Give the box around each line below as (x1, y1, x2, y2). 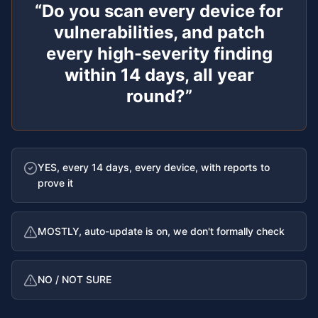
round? (126, 86, 185, 106)
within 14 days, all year (64, 65, 254, 85)
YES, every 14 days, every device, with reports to (38, 161, 270, 173)
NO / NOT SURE (38, 273, 111, 285)
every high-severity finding (45, 43, 273, 64)
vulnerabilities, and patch (53, 22, 265, 43)
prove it (38, 177, 73, 189)
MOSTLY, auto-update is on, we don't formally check (38, 225, 285, 237)
